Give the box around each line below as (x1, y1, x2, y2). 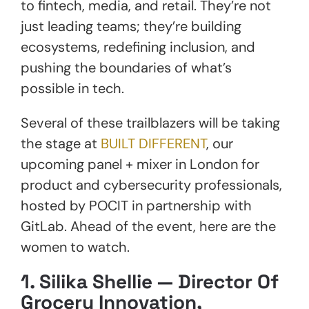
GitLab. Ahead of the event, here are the (21, 217, 276, 235)
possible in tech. (21, 79, 124, 97)
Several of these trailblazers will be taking (21, 113, 280, 132)
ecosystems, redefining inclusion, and (21, 37, 255, 56)
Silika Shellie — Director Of (39, 268, 279, 294)
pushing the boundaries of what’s (21, 58, 232, 77)
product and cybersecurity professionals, (21, 175, 282, 194)
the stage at (21, 134, 101, 152)
